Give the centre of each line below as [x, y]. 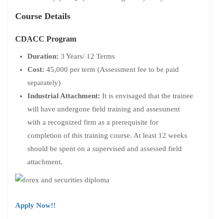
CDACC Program [46, 39]
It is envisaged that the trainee [148, 96]
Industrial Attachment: [65, 96]
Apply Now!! [35, 206]
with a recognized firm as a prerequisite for [93, 122]
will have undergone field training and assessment [104, 109]
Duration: [43, 56]
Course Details [43, 16]
